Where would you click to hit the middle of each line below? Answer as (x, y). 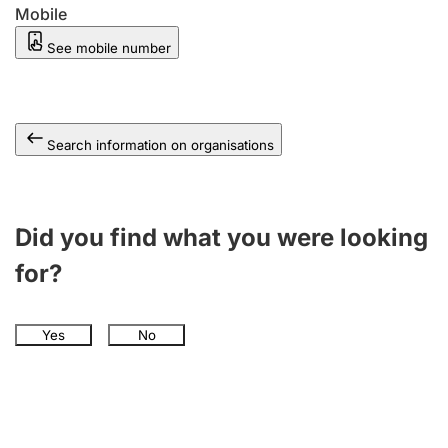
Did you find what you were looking (221, 237)
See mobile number (109, 48)
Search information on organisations (160, 145)
